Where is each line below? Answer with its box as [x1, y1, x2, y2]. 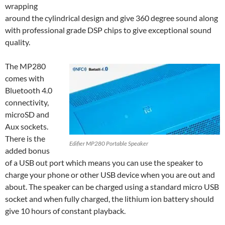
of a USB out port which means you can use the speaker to [5, 157, 203, 167]
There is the [5, 133, 45, 143]
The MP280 [5, 61, 46, 71]
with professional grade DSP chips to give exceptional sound [5, 25, 211, 35]
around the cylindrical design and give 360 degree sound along [5, 13, 218, 23]
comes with [5, 73, 44, 83]
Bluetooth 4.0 [5, 85, 52, 95]
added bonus [5, 145, 50, 155]
